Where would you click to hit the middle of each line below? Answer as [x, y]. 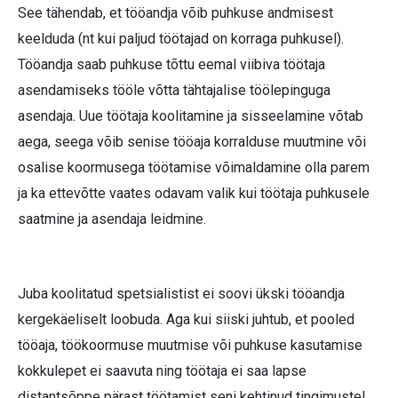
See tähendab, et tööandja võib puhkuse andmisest [175, 12]
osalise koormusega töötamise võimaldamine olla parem [194, 167]
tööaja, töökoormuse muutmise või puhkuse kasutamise [190, 345]
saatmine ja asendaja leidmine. [112, 219]
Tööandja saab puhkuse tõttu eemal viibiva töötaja [171, 64]
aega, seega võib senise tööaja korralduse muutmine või [192, 141]
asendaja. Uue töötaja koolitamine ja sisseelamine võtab [191, 115]
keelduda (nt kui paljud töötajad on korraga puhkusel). [181, 38]
